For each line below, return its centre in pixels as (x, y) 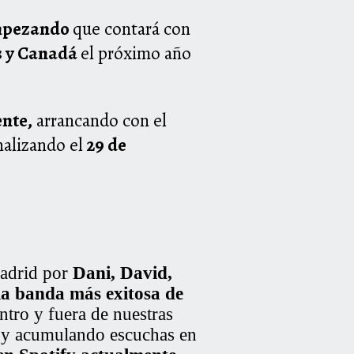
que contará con (132, 29)
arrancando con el (100, 121)
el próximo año (136, 54)
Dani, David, (122, 273)
